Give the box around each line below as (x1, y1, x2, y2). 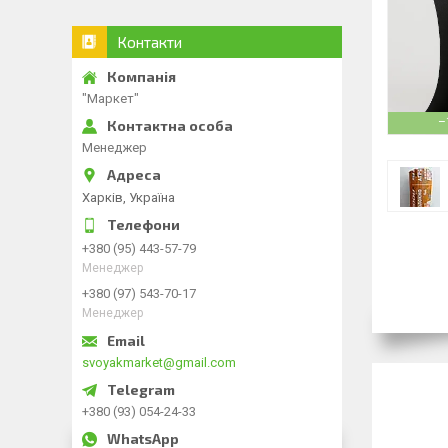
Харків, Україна (82, 189, 175, 205)
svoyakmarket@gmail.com (82, 354, 236, 370)
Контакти (117, 33, 182, 51)
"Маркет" (82, 91, 139, 106)
